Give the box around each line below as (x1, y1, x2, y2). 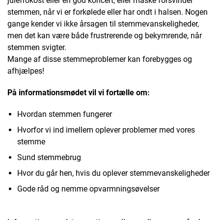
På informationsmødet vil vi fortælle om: (7, 87, 150, 97)
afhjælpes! (7, 66, 44, 76)
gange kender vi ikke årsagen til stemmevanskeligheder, (7, 19, 199, 28)
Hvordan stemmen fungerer (17, 109, 112, 119)
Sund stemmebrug (17, 152, 81, 162)
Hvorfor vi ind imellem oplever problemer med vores (17, 125, 195, 135)
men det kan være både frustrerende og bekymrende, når (7, 30, 202, 40)
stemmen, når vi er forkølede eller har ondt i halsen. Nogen (7, 7, 208, 17)
